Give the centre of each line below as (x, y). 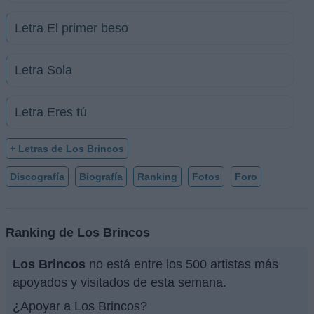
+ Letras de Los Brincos (67, 148)
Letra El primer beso (71, 28)
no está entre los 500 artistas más (182, 265)
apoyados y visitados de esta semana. (120, 283)
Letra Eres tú (51, 112)
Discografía (37, 176)
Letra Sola (43, 70)
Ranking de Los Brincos (78, 233)
